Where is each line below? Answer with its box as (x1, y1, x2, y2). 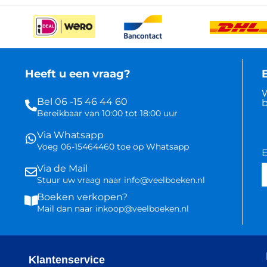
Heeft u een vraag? (25, 67, 131, 80)
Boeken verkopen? (37, 191, 128, 203)
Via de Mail (37, 162, 88, 174)
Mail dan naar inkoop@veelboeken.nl (37, 203, 189, 214)
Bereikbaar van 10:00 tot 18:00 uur (37, 107, 178, 119)
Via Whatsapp (37, 129, 104, 141)
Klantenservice (29, 253, 105, 266)
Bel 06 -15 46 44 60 (37, 95, 128, 107)
